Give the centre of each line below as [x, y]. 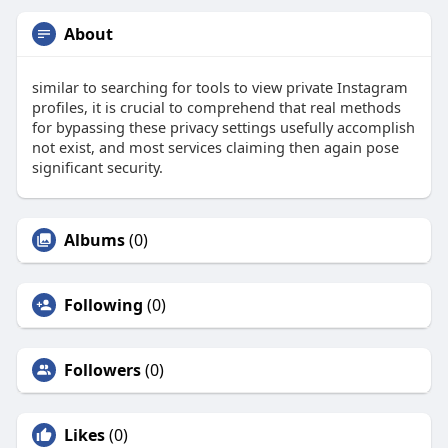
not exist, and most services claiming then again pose [215, 147]
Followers [102, 370]
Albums [94, 240]
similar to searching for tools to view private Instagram [219, 87]
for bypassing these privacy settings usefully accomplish [223, 127]
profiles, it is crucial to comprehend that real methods [216, 107]
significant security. [97, 167]
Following [103, 305]
